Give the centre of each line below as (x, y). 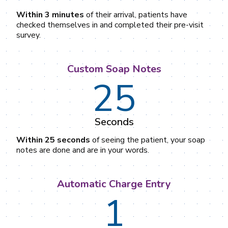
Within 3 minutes (50, 15)
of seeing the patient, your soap (148, 140)
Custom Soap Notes (114, 69)
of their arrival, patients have (136, 15)
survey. (28, 35)
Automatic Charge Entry (114, 184)
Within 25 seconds (53, 140)
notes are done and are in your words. (83, 150)
